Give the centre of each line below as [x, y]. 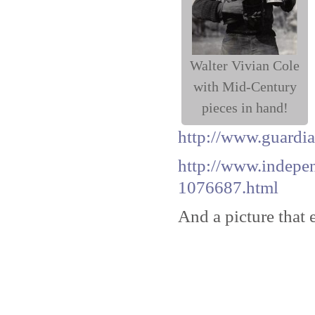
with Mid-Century [245, 86]
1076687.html [228, 187]
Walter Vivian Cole [245, 65]
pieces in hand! [245, 108]
